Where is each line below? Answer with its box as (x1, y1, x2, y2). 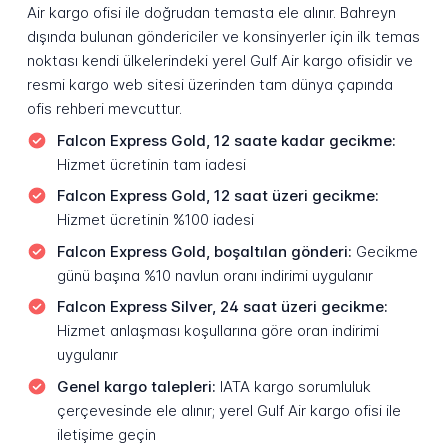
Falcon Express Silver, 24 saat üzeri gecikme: (56, 297, 388, 317)
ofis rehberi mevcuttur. (26, 99, 182, 118)
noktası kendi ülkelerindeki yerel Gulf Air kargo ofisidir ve (26, 51, 413, 70)
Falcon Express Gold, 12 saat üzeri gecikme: (56, 186, 379, 206)
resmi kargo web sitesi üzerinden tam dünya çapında (26, 75, 393, 94)
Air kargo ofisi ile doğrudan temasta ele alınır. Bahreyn (26, 3, 396, 22)
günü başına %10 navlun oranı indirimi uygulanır (56, 265, 373, 285)
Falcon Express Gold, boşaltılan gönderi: (56, 241, 352, 261)
